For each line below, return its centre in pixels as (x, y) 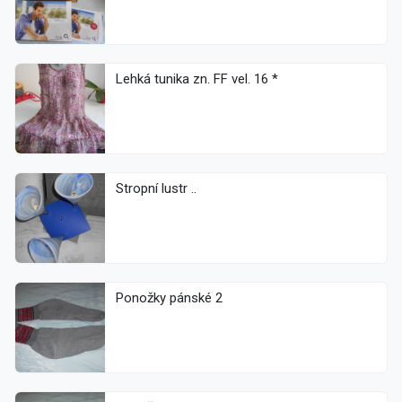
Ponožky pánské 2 (196, 298)
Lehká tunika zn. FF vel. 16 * (197, 79)
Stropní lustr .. (156, 189)
